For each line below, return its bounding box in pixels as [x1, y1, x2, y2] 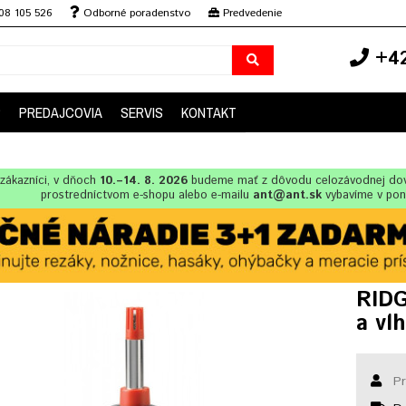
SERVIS [121, 102, 163, 122]
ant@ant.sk [253, 187, 323, 204]
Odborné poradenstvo [80, 5, 190, 21]
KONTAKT [181, 102, 237, 122]
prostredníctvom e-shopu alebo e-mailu [41, 187, 254, 204]
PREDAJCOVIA [19, 102, 102, 122]
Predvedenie [219, 5, 282, 21]
